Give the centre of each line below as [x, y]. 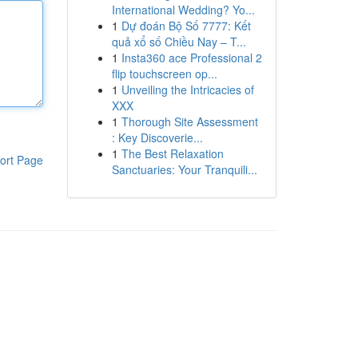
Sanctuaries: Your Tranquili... [184, 169]
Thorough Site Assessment [189, 121]
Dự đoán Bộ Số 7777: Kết [186, 26]
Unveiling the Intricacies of [187, 89]
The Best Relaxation [172, 153]
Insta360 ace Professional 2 [191, 58]
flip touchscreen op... [164, 74]
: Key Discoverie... [157, 137]
